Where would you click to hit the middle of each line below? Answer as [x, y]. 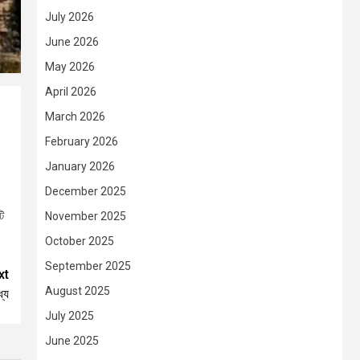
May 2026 [70, 67]
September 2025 [88, 266]
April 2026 [71, 92]
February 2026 [82, 142]
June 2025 [72, 341]
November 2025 [86, 217]
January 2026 [80, 167]
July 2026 [70, 17]
